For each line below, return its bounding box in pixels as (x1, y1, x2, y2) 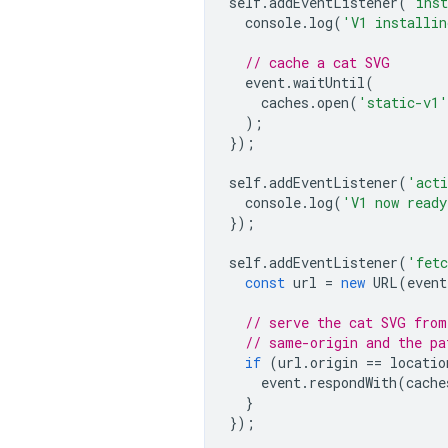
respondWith (309, 373, 397, 392)
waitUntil (293, 73, 365, 92)
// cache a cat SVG (245, 53, 390, 72)
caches (261, 93, 309, 112)
